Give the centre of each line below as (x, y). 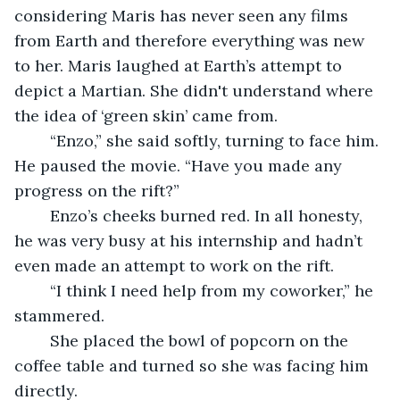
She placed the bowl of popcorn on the (41, 340)
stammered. (59, 315)
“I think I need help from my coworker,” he (41, 290)
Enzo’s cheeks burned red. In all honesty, (41, 215)
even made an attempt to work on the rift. (174, 265)
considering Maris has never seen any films (183, 15)
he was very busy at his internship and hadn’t (191, 240)
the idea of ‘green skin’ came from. (146, 115)
